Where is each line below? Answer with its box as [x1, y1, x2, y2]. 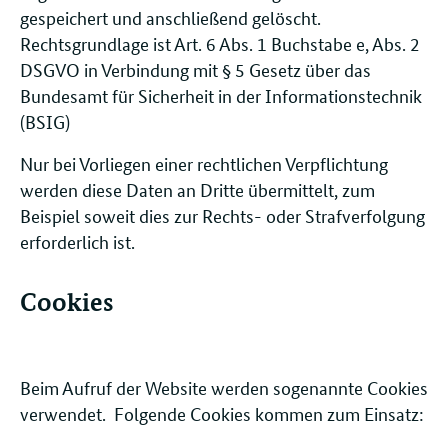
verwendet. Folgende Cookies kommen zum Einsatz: [20, 401, 428, 426]
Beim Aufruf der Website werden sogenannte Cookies [20, 375, 428, 400]
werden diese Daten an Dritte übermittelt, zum [20, 177, 375, 202]
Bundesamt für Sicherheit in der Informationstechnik [20, 83, 422, 108]
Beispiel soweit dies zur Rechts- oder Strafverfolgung [20, 203, 425, 228]
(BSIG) [20, 109, 70, 134]
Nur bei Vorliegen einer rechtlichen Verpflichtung [20, 151, 388, 176]
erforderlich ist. [20, 229, 135, 254]
